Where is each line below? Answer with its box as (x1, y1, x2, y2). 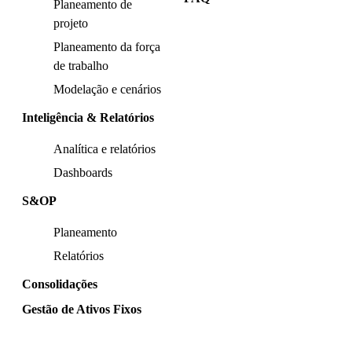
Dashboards (53, 166, 112, 180)
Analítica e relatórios (53, 142, 156, 156)
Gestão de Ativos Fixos (22, 302, 141, 317)
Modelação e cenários (53, 82, 161, 97)
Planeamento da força (53, 40, 160, 54)
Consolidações (22, 277, 97, 291)
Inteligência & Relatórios (22, 111, 154, 125)
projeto (53, 16, 88, 31)
